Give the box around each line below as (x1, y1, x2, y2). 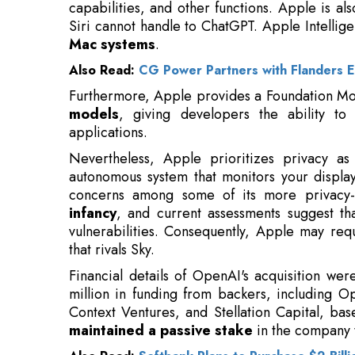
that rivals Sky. (69, 174, 155, 195)
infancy (69, 137, 116, 158)
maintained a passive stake (69, 254, 253, 276)
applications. (69, 56, 147, 78)
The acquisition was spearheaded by (69, 306, 296, 327)
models (69, 38, 119, 59)
